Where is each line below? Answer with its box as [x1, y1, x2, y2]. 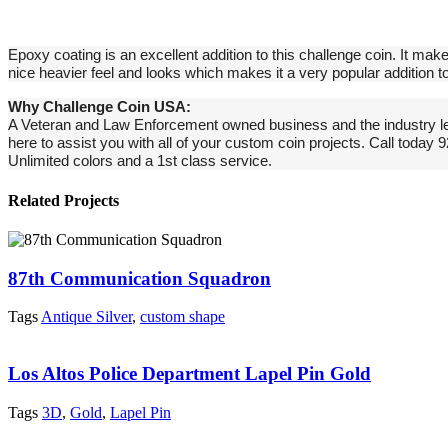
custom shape [140, 308, 225, 326]
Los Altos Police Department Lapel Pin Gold [8, 363, 371, 385]
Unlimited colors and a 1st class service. [8, 152, 272, 170]
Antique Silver [41, 308, 132, 326]
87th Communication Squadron [8, 267, 271, 289]
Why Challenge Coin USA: [8, 98, 191, 116]
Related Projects [8, 191, 119, 209]
